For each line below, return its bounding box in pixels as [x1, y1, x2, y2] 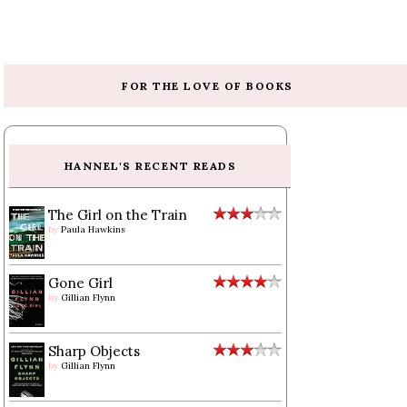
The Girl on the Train [48, 205, 188, 223]
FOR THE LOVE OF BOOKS [122, 78, 293, 93]
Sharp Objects [48, 342, 141, 360]
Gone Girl [48, 273, 114, 292]
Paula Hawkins [61, 223, 126, 235]
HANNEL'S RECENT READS [64, 158, 237, 173]
